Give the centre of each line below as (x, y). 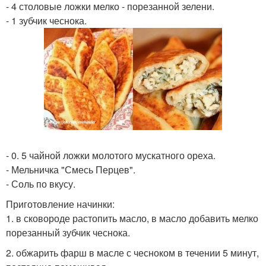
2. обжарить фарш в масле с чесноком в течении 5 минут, (132, 253)
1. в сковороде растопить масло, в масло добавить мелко (132, 218)
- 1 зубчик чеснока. (46, 20)
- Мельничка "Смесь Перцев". (71, 170)
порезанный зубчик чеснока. (68, 233)
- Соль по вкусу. (41, 184)
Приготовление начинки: (60, 204)
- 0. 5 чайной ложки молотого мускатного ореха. (111, 156)
